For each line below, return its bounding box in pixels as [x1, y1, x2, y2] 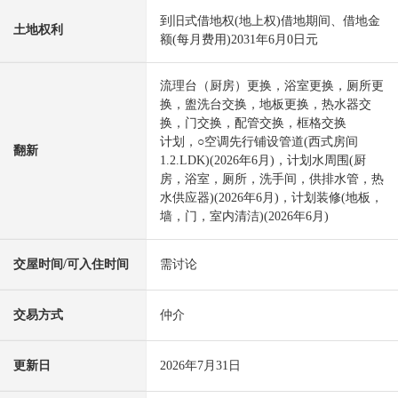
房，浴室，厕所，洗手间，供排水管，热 [160, 172, 384, 187]
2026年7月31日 [160, 359, 241, 373]
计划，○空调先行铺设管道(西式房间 [160, 135, 358, 149]
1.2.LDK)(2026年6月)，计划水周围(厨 [160, 154, 366, 168]
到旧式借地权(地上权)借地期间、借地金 [160, 14, 380, 28]
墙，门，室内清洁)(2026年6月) [160, 210, 329, 224]
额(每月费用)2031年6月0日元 [160, 33, 318, 47]
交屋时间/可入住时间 [13, 258, 129, 272]
